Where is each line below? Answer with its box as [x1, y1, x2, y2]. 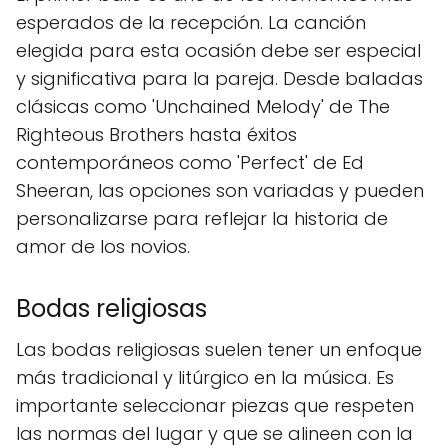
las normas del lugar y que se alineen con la [16, 421, 413, 446]
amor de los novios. [16, 234, 190, 259]
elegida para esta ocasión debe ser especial [16, 38, 421, 63]
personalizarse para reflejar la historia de [16, 206, 388, 231]
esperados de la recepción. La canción [16, 10, 366, 35]
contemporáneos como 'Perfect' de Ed [16, 150, 364, 175]
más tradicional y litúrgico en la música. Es [16, 365, 394, 390]
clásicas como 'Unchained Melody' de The [16, 94, 390, 119]
